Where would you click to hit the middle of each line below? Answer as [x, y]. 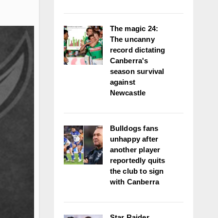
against [122, 82]
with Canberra [135, 182]
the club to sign [137, 171]
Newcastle [128, 93]
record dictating [137, 50]
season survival [137, 71]
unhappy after [134, 139]
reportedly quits [137, 160]
